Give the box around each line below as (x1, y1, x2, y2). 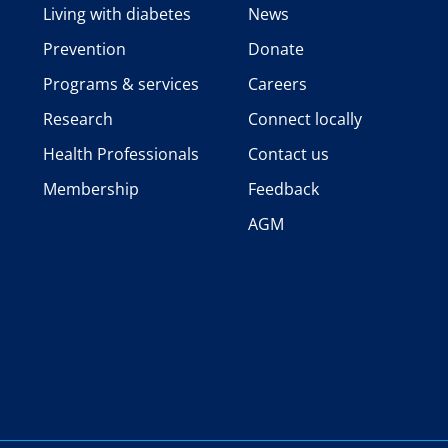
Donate (247, 38, 304, 61)
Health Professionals (43, 143, 200, 166)
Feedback (247, 178, 319, 201)
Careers (247, 73, 307, 96)
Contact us (247, 143, 329, 166)
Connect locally (247, 108, 362, 131)
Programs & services (43, 73, 200, 96)
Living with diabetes (43, 3, 192, 26)
